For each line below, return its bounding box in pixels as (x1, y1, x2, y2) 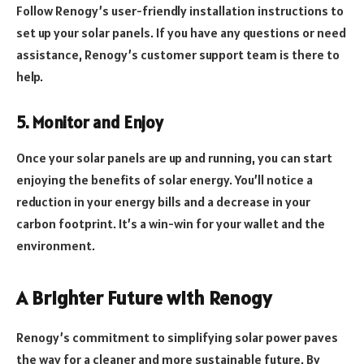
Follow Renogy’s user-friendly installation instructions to (16, 2, 344, 19)
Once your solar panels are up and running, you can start (16, 149, 332, 167)
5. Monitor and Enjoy (16, 111, 163, 133)
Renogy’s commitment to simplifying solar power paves (16, 328, 338, 345)
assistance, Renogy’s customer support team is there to (16, 46, 340, 63)
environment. (16, 237, 95, 254)
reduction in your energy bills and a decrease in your (16, 193, 310, 210)
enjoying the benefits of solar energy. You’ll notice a (16, 171, 313, 188)
